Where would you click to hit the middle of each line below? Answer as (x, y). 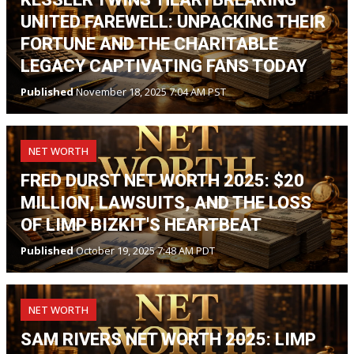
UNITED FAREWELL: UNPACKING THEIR (173, 22)
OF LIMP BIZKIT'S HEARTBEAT (141, 225)
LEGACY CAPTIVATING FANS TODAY (164, 66)
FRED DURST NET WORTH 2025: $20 (162, 181)
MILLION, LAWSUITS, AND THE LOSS (166, 203)
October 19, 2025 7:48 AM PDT (144, 250)
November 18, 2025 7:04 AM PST (150, 92)
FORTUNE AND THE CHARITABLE (149, 44)
